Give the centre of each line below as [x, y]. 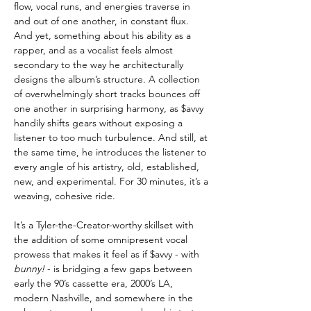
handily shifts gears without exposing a [98, 123]
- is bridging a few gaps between [118, 268]
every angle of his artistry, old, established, [107, 166]
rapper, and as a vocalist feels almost [93, 50]
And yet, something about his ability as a [102, 35]
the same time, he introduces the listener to [110, 152]
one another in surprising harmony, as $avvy [109, 108]
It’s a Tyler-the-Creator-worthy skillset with [104, 225]
